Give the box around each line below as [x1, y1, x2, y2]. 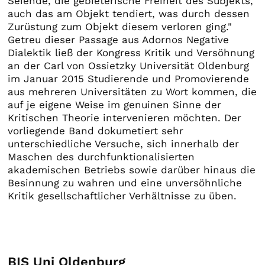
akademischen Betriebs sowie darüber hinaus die [8, 163, 256, 176]
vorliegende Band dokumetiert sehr [8, 124, 184, 137]
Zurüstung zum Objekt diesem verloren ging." [8, 20, 232, 33]
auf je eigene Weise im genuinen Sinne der [8, 98, 222, 111]
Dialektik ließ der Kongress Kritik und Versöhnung [8, 46, 255, 59]
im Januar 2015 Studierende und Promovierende [8, 72, 250, 85]
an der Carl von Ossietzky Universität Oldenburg [8, 59, 250, 72]
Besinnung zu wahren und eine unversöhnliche [8, 176, 243, 189]
